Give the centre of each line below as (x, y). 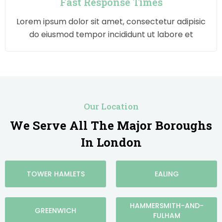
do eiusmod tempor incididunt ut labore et (111, 34)
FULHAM (166, 215)
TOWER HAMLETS (55, 174)
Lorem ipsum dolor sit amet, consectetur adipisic (111, 21)
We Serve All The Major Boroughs (111, 125)
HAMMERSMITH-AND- (166, 205)
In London (111, 142)
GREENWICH (55, 210)
